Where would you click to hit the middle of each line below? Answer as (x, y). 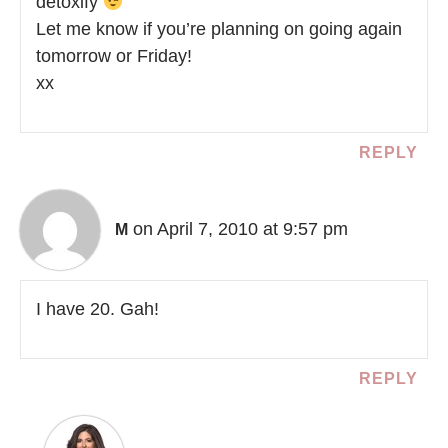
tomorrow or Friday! (114, 55)
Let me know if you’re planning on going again (219, 28)
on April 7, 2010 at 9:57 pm (240, 228)
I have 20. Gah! (97, 308)
